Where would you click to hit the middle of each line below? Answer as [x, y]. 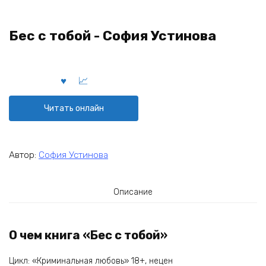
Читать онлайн [74, 108]
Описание [133, 192]
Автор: [24, 155]
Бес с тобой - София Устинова [113, 36]
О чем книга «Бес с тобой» [88, 235]
